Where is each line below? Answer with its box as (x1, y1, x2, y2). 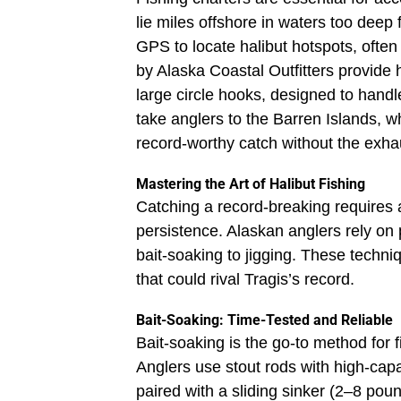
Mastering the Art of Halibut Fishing (136, 175, 365, 193)
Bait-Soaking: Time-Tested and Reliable (136, 311, 393, 329)
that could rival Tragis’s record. (136, 270, 354, 289)
